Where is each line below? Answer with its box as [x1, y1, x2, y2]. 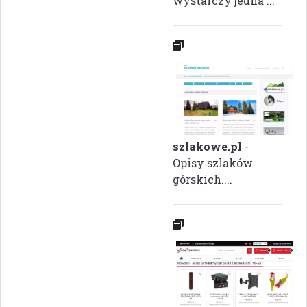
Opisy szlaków [173, 156, 253, 171]
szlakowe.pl [173, 139, 242, 154]
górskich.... [173, 172, 232, 187]
